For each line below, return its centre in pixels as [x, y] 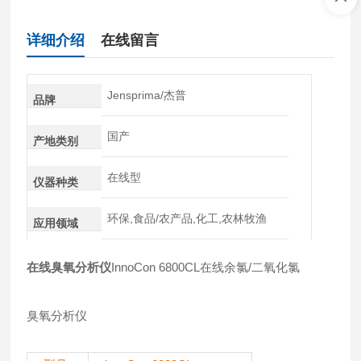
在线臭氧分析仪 [69, 267]
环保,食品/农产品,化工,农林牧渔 [187, 218]
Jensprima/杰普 [146, 95]
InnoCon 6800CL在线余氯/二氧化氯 [206, 267]
